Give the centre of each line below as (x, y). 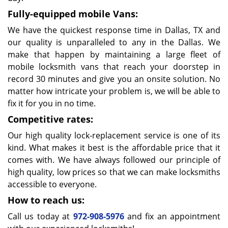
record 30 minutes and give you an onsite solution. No (114, 79)
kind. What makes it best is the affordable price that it (114, 148)
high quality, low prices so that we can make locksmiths (114, 172)
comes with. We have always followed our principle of (114, 160)
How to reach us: (46, 200)
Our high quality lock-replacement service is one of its (114, 135)
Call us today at (40, 216)
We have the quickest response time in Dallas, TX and (114, 30)
